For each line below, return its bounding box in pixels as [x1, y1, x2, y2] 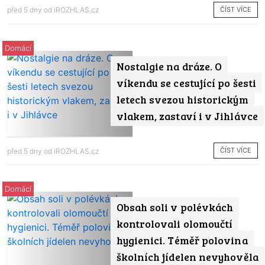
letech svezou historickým [116, 92, 248, 106]
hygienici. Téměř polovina [116, 233, 248, 248]
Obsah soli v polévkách [116, 200, 234, 215]
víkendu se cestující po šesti [116, 75, 256, 90]
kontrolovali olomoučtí [116, 216, 233, 231]
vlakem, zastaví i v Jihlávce [116, 108, 258, 123]
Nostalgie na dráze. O [116, 59, 222, 73]
